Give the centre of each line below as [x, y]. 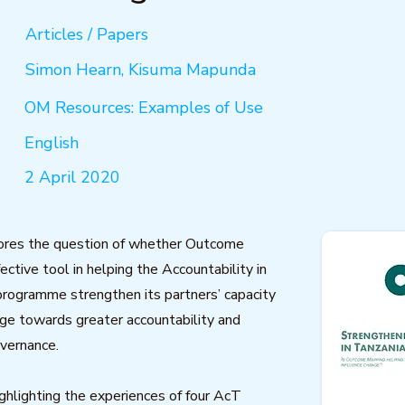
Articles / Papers [87, 34]
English [52, 143]
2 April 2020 [72, 177]
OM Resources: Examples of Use [144, 108]
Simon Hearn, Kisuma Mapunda [141, 70]
